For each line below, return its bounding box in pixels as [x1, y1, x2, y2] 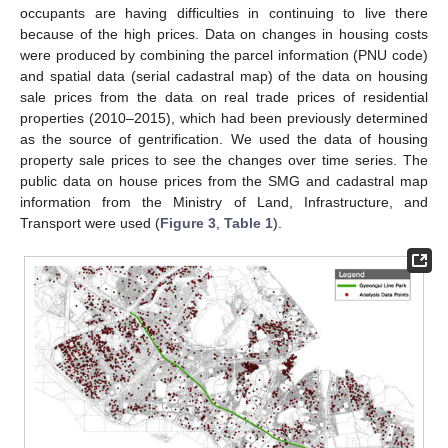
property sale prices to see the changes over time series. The [20, 152, 428, 168]
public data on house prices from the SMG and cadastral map [20, 173, 428, 189]
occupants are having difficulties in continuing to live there [20, 5, 428, 21]
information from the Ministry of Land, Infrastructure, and [20, 194, 428, 210]
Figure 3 [160, 215, 216, 231]
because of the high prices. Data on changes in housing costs [20, 26, 428, 42]
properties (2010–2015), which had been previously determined [20, 110, 428, 126]
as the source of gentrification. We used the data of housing [20, 131, 428, 147]
